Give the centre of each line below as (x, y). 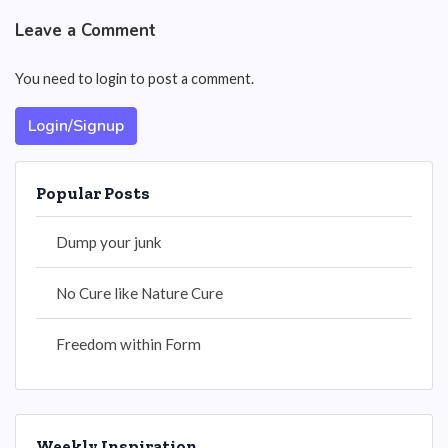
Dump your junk (109, 242)
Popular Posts (93, 193)
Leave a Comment (85, 30)
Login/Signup (76, 126)
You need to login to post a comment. (134, 78)
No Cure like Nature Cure (139, 293)
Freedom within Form (128, 344)
